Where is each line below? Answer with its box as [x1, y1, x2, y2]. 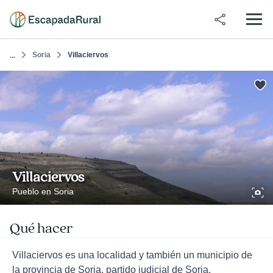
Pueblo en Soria [12, 186, 74, 196]
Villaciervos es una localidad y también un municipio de [12, 250, 252, 260]
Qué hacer [10, 219, 73, 238]
